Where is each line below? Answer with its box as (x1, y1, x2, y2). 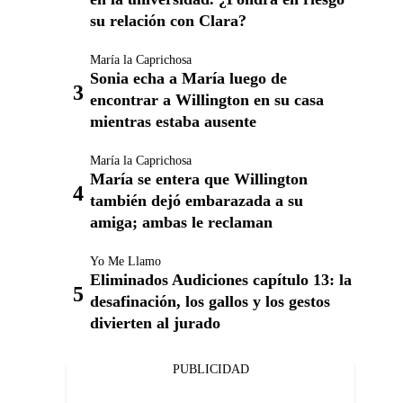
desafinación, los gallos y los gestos (90, 292, 330, 311)
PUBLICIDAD (172, 363, 249, 377)
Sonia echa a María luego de (90, 69, 287, 88)
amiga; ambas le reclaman (90, 213, 273, 232)
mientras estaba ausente (90, 112, 256, 131)
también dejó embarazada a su (90, 192, 303, 210)
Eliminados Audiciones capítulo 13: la (90, 271, 352, 290)
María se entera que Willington (90, 170, 308, 189)
